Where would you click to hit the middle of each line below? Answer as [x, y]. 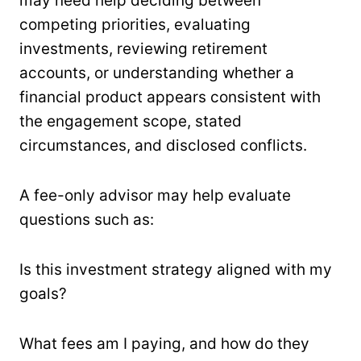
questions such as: [87, 219]
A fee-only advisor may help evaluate [155, 195]
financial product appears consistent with [170, 97]
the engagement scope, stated [131, 121]
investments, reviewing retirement [143, 48]
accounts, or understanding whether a [157, 73]
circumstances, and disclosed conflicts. [163, 145]
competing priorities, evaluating [135, 24]
